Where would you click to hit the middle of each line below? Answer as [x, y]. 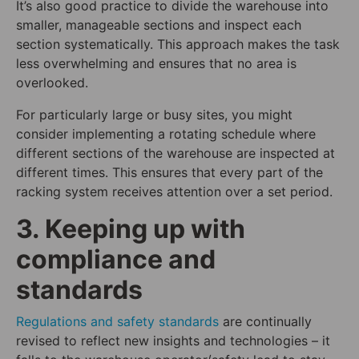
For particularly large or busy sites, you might [154, 115]
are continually [265, 322]
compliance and [116, 260]
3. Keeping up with [131, 229]
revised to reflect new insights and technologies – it [173, 341]
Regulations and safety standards [117, 322]
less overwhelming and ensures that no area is [156, 64]
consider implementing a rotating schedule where [166, 134]
